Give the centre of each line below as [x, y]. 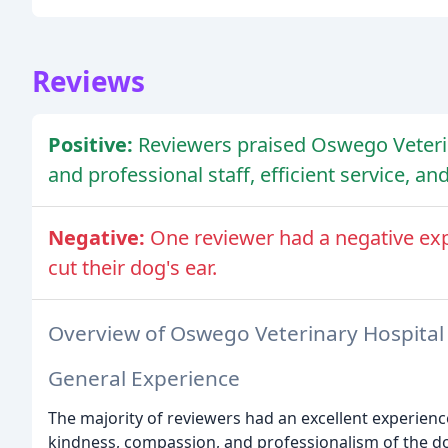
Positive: [93, 145]
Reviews [88, 81]
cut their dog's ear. [132, 268]
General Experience [144, 377]
